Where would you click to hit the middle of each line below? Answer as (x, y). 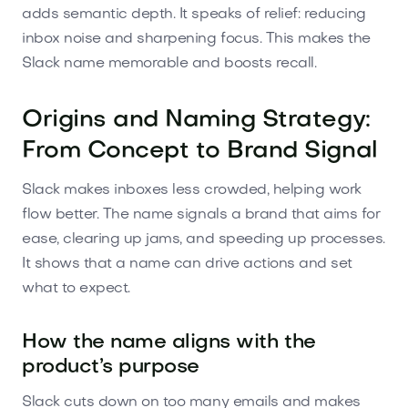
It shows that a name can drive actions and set (187, 264)
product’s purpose (111, 367)
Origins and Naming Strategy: (196, 120)
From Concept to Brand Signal (200, 151)
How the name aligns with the (169, 342)
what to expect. (76, 288)
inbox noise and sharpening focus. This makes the (196, 39)
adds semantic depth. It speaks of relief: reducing (194, 14)
